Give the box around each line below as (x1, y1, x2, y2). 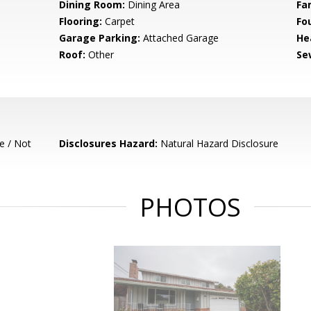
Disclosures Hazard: (59, 137, 158, 150)
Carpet (102, 15, 135, 28)
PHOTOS (140, 190, 241, 224)
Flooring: (59, 15, 103, 28)
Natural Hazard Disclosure (158, 137, 279, 150)
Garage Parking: (59, 31, 141, 44)
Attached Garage (140, 31, 219, 44)
